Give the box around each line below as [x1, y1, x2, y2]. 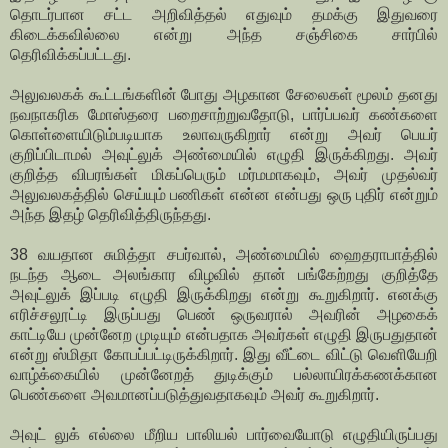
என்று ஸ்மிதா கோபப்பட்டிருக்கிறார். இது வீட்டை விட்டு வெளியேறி [10, 346, 438, 364]
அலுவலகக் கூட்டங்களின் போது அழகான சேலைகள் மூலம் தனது [10, 86, 438, 104]
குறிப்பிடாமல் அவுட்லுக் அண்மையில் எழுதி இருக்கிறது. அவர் [10, 146, 438, 164]
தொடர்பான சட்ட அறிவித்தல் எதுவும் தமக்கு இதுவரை [10, 6, 438, 24]
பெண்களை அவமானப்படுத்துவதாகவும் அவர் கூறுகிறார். [10, 386, 379, 404]
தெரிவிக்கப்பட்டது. [10, 46, 131, 64]
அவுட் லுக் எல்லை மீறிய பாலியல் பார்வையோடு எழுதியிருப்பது [10, 426, 438, 444]
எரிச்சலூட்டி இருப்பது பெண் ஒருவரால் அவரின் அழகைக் [10, 306, 438, 324]
